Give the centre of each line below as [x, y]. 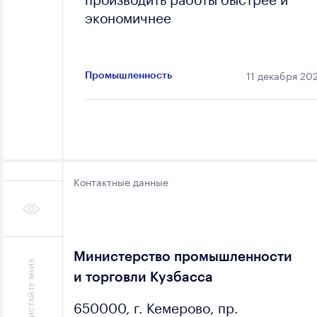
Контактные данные [121, 181]
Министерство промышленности [183, 256]
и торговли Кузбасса [143, 276]
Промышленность [128, 74]
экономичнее [128, 16]
